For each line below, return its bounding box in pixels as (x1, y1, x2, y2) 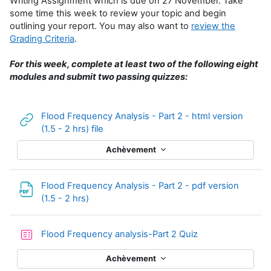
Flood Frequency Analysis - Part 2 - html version (41, 110, 243, 122)
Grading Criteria (10, 33, 74, 44)
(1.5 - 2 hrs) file (41, 123, 103, 134)
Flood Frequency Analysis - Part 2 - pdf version (41, 180, 239, 191)
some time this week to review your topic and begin (10, 7, 226, 19)
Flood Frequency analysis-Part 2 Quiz (41, 229, 198, 240)
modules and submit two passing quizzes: (10, 71, 188, 82)
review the (191, 20, 235, 31)
